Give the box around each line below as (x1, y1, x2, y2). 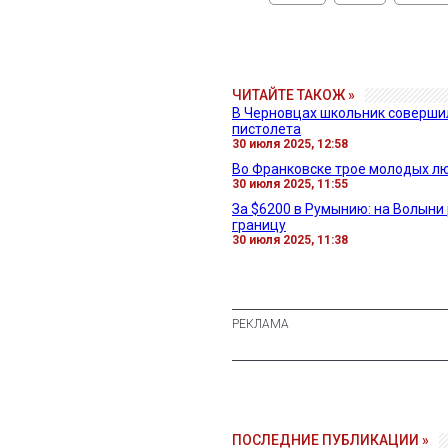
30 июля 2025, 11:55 (232, 177, 348, 192)
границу (232, 217, 286, 234)
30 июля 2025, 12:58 (232, 137, 348, 152)
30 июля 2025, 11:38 (232, 233, 348, 248)
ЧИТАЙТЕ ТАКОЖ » (232, 87, 355, 104)
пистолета (232, 121, 301, 138)
